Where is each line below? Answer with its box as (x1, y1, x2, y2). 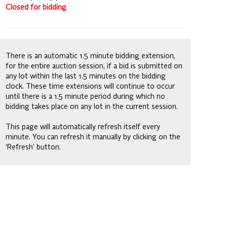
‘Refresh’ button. (6, 143, 61, 151)
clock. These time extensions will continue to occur (6, 83, 175, 90)
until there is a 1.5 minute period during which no (6, 93, 165, 100)
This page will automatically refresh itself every (6, 123, 160, 131)
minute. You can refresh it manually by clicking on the (6, 133, 180, 141)
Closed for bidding (6, 4, 66, 11)
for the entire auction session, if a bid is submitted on (6, 62, 182, 70)
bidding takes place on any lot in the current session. (6, 103, 178, 110)
